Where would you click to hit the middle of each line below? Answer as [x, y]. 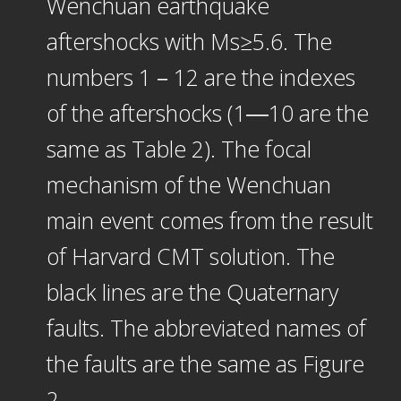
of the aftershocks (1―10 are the [207, 113]
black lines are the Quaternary [192, 292]
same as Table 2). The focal [179, 149]
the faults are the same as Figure [205, 364]
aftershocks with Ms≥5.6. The [189, 42]
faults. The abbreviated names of [206, 328]
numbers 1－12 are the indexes [200, 77]
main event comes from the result [209, 221]
